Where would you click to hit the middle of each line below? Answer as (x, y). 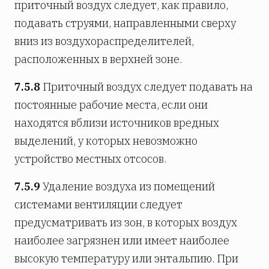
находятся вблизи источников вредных (117, 122)
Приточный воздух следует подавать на (147, 86)
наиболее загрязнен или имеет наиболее (122, 240)
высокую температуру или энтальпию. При (126, 258)
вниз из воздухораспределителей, (104, 41)
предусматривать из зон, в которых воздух (126, 222)
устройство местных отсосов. (90, 159)
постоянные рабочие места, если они (111, 104)
